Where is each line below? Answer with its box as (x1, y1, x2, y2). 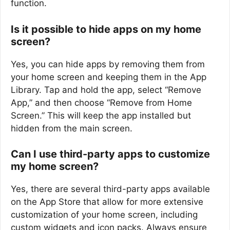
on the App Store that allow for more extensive (11, 197, 203, 207)
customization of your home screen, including (11, 209, 198, 220)
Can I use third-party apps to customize (11, 148, 210, 161)
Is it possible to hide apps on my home (11, 23, 201, 35)
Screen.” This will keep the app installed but (11, 110, 191, 121)
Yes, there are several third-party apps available (11, 184, 210, 195)
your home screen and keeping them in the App (11, 71, 206, 82)
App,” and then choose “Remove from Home (11, 97, 192, 108)
